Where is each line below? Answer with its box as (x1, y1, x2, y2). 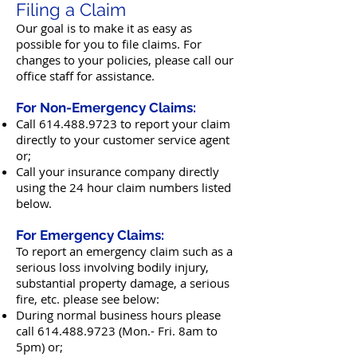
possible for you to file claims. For (16, 36, 202, 52)
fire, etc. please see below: (16, 291, 159, 307)
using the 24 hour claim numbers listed (16, 179, 231, 195)
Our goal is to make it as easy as (16, 20, 192, 36)
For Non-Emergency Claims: (16, 100, 196, 116)
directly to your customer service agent (16, 131, 229, 147)
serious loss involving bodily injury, (16, 259, 209, 275)
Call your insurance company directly (16, 163, 219, 179)
